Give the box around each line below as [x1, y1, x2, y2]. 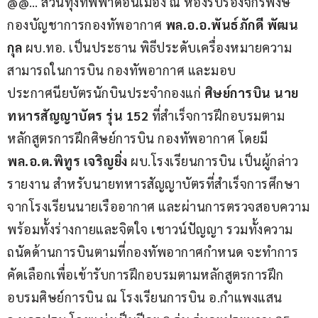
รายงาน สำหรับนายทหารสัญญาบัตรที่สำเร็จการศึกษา [7, 175, 300, 192]
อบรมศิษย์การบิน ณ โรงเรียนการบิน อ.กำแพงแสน [7, 288, 285, 305]
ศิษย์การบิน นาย [201, 84, 299, 101]
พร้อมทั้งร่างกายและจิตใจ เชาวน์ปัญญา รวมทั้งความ [7, 220, 293, 237]
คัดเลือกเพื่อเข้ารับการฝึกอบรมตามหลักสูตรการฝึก [7, 265, 284, 283]
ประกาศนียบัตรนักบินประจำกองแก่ [7, 84, 201, 101]
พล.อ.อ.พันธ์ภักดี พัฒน [165, 16, 298, 33]
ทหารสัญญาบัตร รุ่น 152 [7, 106, 152, 124]
